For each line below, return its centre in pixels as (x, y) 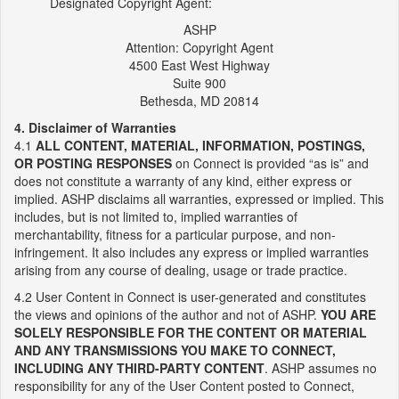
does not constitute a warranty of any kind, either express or (183, 181)
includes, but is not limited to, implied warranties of (156, 216)
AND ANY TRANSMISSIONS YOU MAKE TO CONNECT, (175, 350)
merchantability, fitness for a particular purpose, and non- (175, 234)
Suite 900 (199, 83)
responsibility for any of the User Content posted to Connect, (184, 386)
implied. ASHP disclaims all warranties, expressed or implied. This (199, 199)
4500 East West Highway (199, 65)
